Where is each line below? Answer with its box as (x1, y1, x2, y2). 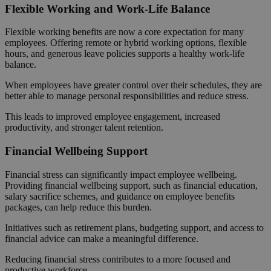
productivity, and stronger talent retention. (5, 122, 163, 133)
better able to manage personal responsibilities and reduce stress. (5, 91, 249, 102)
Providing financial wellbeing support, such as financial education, (5, 180, 258, 191)
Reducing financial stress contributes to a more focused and (5, 253, 230, 264)
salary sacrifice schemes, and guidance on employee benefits (5, 191, 235, 201)
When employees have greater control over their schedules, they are (5, 80, 262, 91)
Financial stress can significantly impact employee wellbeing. (5, 169, 237, 180)
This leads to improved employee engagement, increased (5, 111, 220, 122)
